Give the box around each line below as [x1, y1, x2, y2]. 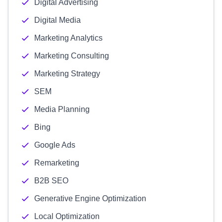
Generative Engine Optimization [34, 194, 146, 203]
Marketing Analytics [34, 34, 103, 42]
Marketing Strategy [34, 69, 100, 78]
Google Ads [34, 141, 75, 149]
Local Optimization [34, 212, 100, 221]
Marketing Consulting [34, 52, 109, 60]
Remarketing [34, 159, 79, 167]
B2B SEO [34, 176, 68, 185]
